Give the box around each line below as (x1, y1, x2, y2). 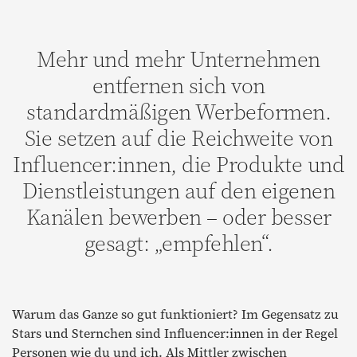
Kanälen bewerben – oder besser (25, 201, 331, 232)
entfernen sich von (92, 69, 265, 100)
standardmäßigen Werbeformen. (26, 96, 331, 127)
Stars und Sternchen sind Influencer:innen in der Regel (12, 324, 338, 342)
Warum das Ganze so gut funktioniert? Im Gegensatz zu (12, 304, 339, 323)
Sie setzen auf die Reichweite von (24, 122, 333, 153)
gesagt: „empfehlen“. (84, 227, 273, 258)
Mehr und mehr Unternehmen (37, 43, 320, 74)
